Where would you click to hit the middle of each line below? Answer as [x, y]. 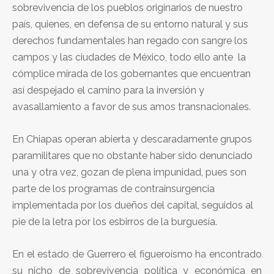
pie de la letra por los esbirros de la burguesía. [115, 221]
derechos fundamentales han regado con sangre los [130, 40]
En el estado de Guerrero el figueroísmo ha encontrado [137, 254]
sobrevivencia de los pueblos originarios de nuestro [128, 7]
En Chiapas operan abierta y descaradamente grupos [132, 139]
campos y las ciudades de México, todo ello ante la [129, 57]
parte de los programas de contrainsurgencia [113, 188]
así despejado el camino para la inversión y [108, 90]
